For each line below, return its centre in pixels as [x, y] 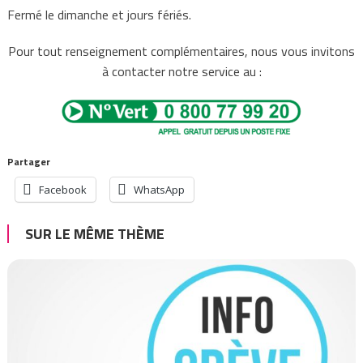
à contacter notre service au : [181, 71]
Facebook [62, 189]
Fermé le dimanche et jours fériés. [99, 14]
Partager [28, 161]
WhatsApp [159, 189]
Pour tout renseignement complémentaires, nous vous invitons [181, 51]
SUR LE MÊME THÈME [94, 233]
